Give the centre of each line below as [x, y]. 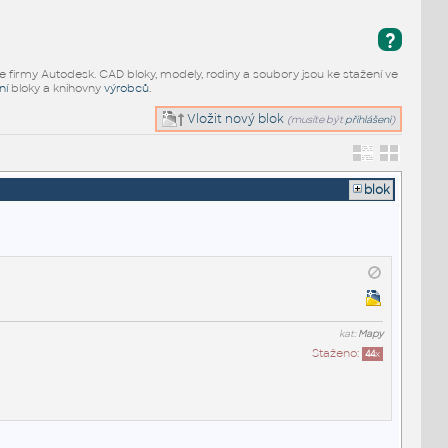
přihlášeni [368, 119]
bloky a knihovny [55, 87]
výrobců [126, 87]
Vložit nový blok [234, 118]
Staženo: [336, 352]
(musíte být [316, 119]
